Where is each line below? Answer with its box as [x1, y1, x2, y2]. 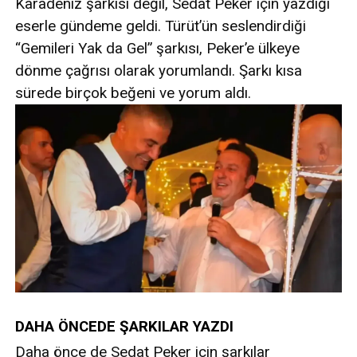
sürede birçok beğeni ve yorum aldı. [15, 84, 251, 103]
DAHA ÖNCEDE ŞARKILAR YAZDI [15, 317, 233, 335]
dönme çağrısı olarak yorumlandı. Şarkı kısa [15, 61, 302, 80]
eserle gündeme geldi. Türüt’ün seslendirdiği [15, 17, 306, 36]
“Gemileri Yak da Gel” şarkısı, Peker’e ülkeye [15, 39, 300, 58]
